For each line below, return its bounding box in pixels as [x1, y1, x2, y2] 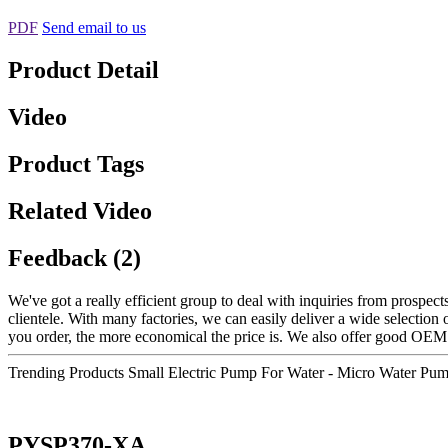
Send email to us [42, 19, 146, 37]
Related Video [8, 197, 152, 224]
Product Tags [8, 150, 144, 177]
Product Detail [8, 57, 159, 84]
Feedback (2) [8, 244, 141, 271]
